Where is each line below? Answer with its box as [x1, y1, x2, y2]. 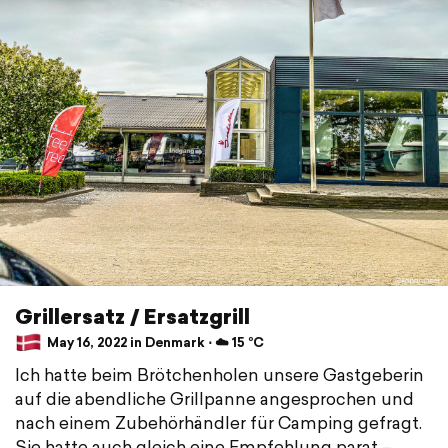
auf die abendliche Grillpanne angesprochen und [15, 385, 414, 411]
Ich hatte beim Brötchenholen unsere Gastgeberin [15, 361, 424, 387]
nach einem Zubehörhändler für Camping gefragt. [15, 409, 422, 435]
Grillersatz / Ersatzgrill [15, 300, 250, 331]
